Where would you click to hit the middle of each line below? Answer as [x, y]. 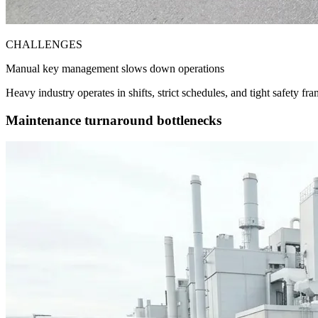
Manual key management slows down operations [115, 68]
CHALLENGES [44, 44]
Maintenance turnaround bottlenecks [114, 120]
